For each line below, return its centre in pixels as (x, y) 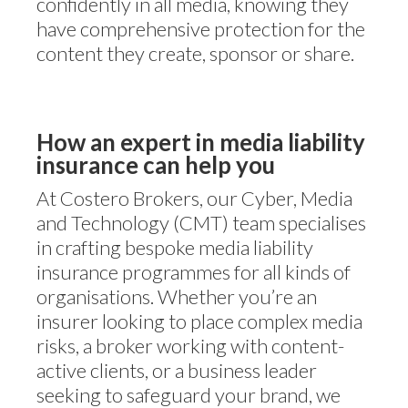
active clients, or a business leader (177, 370)
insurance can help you (156, 165)
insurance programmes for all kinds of (194, 272)
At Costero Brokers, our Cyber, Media (194, 198)
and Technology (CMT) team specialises (201, 223)
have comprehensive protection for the (201, 29)
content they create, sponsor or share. (195, 53)
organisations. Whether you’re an (177, 296)
